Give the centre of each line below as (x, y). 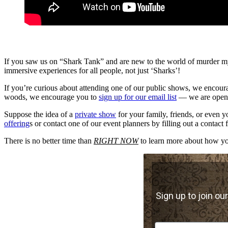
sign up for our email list (138, 97)
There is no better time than (49, 141)
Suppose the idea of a (39, 115)
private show (95, 115)
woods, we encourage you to (51, 97)
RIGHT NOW (116, 141)
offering (17, 124)
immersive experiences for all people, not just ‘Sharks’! (92, 71)
